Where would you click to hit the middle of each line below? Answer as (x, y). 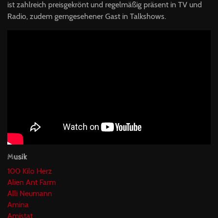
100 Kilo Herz (30, 171)
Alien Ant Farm (32, 182)
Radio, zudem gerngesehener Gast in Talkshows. (87, 16)
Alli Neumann (30, 193)
